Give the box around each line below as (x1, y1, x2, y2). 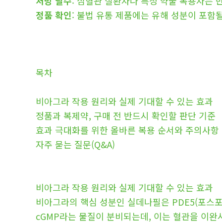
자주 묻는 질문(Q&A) (36, 138, 115, 151)
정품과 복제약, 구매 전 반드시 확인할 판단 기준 (36, 109, 216, 122)
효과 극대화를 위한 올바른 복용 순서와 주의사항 (36, 123, 219, 137)
